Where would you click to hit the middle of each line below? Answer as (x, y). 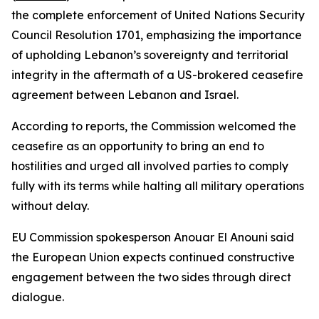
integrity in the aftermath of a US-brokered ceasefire (157, 75)
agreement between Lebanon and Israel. (125, 95)
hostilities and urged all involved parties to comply (150, 166)
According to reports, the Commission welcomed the (154, 126)
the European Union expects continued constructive (153, 257)
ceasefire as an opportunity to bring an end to (138, 146)
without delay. (50, 206)
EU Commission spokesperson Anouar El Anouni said (153, 237)
